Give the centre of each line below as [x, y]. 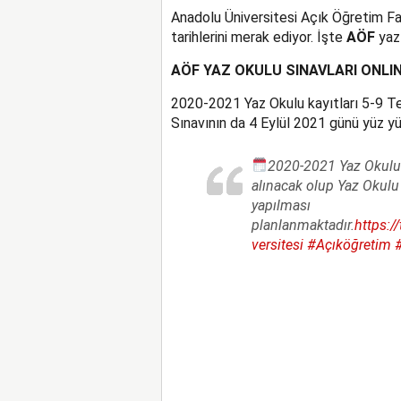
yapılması [281, 205]
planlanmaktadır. [303, 225]
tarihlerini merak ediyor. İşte [258, 37]
